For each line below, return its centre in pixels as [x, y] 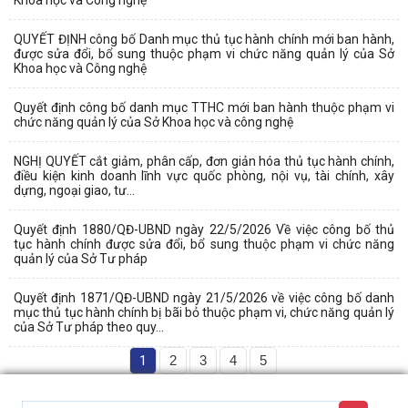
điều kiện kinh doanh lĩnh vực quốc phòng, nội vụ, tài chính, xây [204, 175]
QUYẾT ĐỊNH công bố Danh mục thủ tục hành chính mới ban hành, [204, 39]
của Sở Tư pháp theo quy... [89, 326]
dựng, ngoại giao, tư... [74, 190]
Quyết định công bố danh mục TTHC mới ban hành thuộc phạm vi [204, 107]
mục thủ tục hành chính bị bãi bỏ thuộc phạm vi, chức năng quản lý [204, 312]
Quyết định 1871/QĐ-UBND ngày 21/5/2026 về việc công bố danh [204, 297]
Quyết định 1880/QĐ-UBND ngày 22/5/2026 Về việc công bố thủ [204, 229]
